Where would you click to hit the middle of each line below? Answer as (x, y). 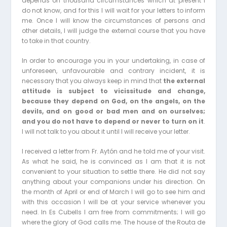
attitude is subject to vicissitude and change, (113, 91)
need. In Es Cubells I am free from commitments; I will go (113, 212)
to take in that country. (56, 41)
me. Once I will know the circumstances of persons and (113, 21)
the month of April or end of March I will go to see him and (113, 192)
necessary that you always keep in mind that (92, 81)
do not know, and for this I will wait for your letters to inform (113, 11)
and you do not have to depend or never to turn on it (113, 122)
